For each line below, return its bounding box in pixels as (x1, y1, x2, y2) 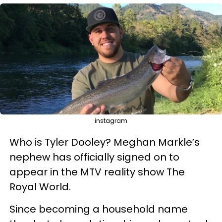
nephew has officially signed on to (9, 150, 179, 164)
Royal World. (9, 179, 71, 194)
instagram (95, 116, 127, 125)
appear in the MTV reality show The (9, 165, 185, 179)
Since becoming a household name (9, 202, 188, 216)
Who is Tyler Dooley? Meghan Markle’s (9, 135, 200, 149)
